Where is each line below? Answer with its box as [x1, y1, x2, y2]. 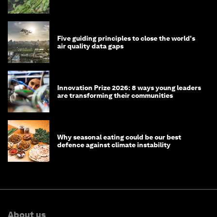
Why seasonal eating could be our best [57, 133, 181, 141]
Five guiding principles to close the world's [57, 34, 195, 42]
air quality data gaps [57, 42, 124, 50]
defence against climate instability [57, 140, 170, 149]
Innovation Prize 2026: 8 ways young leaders [57, 83, 201, 92]
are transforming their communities [57, 91, 173, 99]
